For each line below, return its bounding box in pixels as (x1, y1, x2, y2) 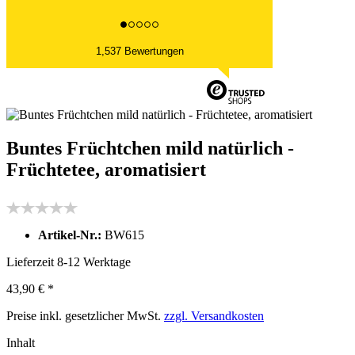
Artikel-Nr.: (38, 227, 105, 242)
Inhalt (6, 335, 35, 349)
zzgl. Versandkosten (164, 308, 264, 323)
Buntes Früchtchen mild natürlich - (6, 137, 294, 158)
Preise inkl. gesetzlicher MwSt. (6, 308, 164, 323)
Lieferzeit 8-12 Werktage (6, 254, 131, 269)
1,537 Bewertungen (95, 45, 184, 57)
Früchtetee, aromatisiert (6, 158, 206, 180)
